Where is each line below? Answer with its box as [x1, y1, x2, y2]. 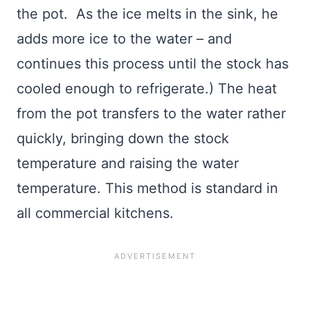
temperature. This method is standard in [17, 180, 278, 197]
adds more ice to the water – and [17, 30, 232, 48]
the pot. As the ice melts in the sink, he [17, 6, 278, 23]
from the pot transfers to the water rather [17, 105, 286, 122]
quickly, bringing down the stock [17, 130, 229, 147]
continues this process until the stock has [17, 55, 289, 73]
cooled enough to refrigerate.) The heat [17, 80, 277, 98]
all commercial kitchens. [17, 205, 174, 222]
